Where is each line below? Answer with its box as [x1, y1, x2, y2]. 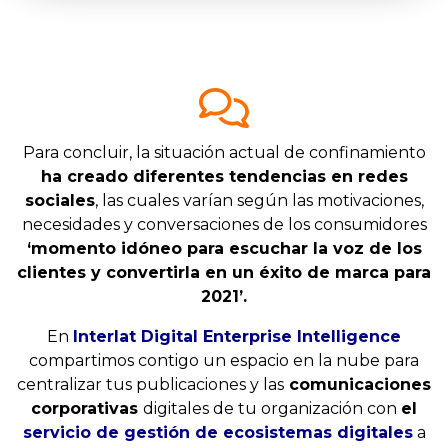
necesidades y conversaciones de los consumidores [21, 215, 427, 235]
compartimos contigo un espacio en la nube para [29, 351, 419, 371]
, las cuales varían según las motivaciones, [94, 191, 424, 211]
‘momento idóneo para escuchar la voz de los [26, 239, 422, 259]
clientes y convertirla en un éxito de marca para [17, 263, 431, 283]
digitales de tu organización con [143, 399, 401, 419]
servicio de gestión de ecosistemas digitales [22, 423, 413, 443]
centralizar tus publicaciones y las [17, 375, 284, 395]
